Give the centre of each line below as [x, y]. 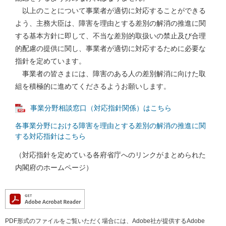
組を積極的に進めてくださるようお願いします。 [93, 86]
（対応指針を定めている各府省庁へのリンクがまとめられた [110, 155]
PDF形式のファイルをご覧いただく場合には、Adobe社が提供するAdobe [105, 221]
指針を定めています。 [50, 61]
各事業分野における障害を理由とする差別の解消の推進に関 [110, 126]
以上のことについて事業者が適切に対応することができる [110, 11]
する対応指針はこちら [50, 136]
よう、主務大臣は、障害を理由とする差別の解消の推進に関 [110, 23]
